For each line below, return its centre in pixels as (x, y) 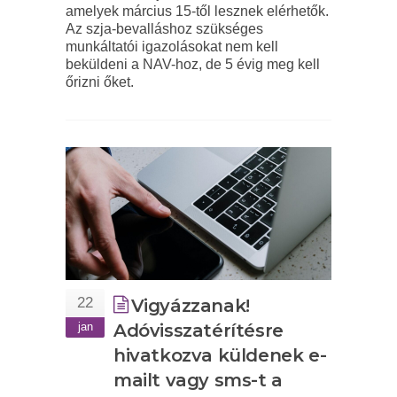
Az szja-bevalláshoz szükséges (164, 29)
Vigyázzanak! (190, 306)
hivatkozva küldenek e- (220, 356)
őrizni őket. (100, 82)
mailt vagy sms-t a (198, 381)
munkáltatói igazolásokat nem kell (172, 47)
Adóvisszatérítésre (198, 331)
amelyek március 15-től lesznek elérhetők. (197, 12)
